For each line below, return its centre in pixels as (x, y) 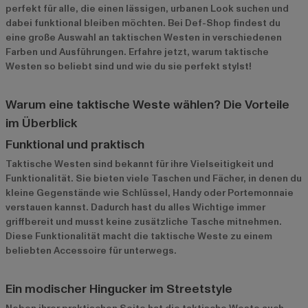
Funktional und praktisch (75, 145)
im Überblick (41, 124)
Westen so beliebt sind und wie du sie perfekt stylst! (129, 67)
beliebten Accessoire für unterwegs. (91, 251)
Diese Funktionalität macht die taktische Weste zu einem (139, 236)
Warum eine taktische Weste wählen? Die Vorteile (147, 105)
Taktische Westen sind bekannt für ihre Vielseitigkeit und (140, 164)
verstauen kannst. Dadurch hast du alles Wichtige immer (135, 208)
